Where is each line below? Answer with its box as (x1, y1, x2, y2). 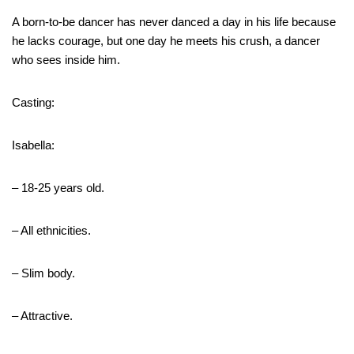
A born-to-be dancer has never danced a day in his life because (12, 14, 336, 28)
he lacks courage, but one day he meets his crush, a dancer (12, 33, 320, 47)
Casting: (12, 95, 55, 109)
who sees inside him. (12, 52, 120, 66)
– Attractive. (12, 308, 73, 322)
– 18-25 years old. (12, 180, 104, 194)
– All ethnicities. (12, 223, 91, 237)
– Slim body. (12, 265, 75, 280)
